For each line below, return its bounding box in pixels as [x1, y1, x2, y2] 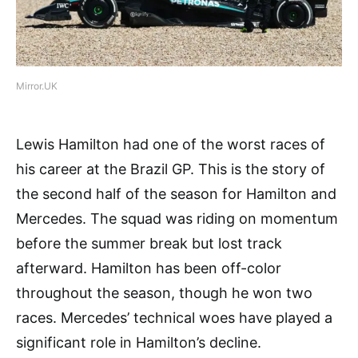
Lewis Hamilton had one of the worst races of [16, 135, 325, 153]
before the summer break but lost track [16, 234, 282, 252]
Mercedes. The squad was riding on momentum [16, 209, 338, 227]
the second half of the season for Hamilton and [16, 185, 336, 202]
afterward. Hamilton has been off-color [16, 259, 281, 276]
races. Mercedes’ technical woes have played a [16, 308, 332, 326]
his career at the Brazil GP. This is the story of [16, 160, 325, 177]
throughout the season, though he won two [16, 284, 312, 301]
